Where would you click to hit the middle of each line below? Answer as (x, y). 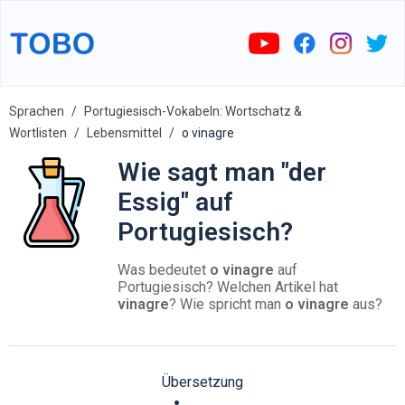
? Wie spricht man (227, 304)
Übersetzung (202, 382)
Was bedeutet (164, 270)
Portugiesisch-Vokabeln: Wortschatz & (193, 111)
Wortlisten (38, 133)
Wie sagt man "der (222, 172)
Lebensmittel (124, 133)
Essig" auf (175, 202)
